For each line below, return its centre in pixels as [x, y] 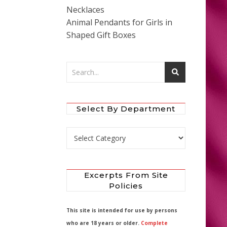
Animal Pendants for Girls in [119, 22]
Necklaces [85, 9]
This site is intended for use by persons [122, 210]
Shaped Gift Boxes [101, 35]
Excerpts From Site [126, 175]
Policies [126, 185]
